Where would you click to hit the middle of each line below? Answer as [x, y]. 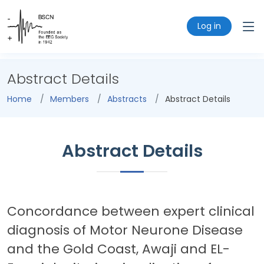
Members [70, 99]
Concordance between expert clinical [131, 211]
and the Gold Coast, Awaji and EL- [118, 249]
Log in [209, 26]
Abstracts [127, 99]
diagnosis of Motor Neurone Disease [125, 230]
